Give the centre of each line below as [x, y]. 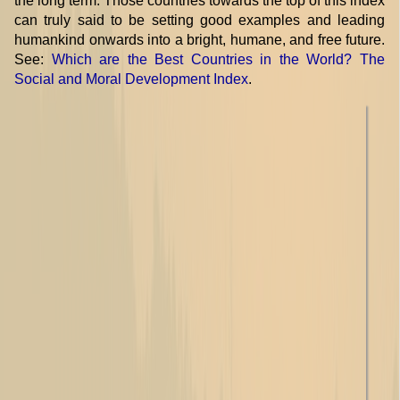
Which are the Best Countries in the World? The [218, 60]
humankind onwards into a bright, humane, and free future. [200, 40]
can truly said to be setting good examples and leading [200, 21]
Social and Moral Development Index [131, 79]
